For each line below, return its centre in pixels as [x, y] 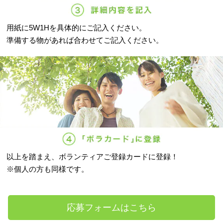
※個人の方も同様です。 [48, 169]
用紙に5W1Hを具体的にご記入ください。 [77, 27]
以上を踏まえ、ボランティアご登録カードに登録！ [93, 157]
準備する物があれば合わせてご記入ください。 [85, 40]
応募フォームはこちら [111, 208]
